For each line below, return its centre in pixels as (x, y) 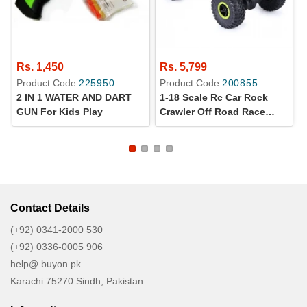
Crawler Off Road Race (212, 112)
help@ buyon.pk (46, 264)
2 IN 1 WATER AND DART (74, 98)
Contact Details (50, 208)
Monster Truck (193, 126)
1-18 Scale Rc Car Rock (214, 98)
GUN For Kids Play (60, 112)
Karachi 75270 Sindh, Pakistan (77, 281)
